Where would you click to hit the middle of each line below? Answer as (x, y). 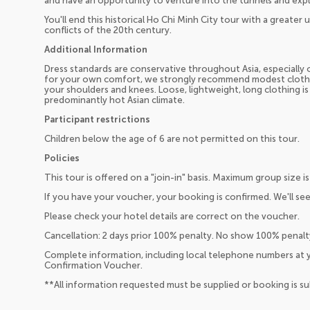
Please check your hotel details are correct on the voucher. (172, 217)
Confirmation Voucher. (93, 266)
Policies (62, 158)
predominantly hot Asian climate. (115, 100)
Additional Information (96, 50)
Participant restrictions (97, 120)
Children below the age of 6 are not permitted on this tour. (172, 139)
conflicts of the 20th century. (108, 30)
